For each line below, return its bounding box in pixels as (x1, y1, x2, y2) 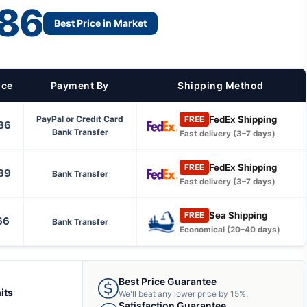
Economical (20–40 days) (179, 225, 280, 234)
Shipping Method (177, 79, 264, 91)
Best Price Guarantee (118, 275, 217, 287)
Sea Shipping (208, 209, 267, 221)
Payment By (50, 79, 109, 91)
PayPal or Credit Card (36, 114, 123, 124)
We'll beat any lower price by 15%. (118, 288, 248, 299)
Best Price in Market (53, 16, 147, 29)
